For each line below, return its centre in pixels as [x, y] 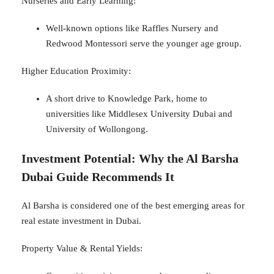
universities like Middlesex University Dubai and [139, 113]
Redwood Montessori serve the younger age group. [144, 43]
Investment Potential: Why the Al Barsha [130, 158]
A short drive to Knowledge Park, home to [127, 98]
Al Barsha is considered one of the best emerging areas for [133, 205]
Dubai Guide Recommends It [98, 176]
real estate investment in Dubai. [81, 220]
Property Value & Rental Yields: [82, 248]
